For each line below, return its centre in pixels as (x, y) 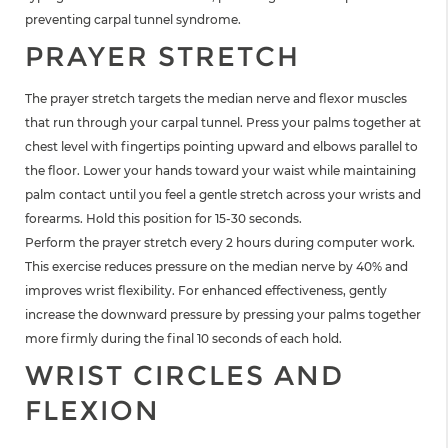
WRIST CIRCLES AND (184, 376)
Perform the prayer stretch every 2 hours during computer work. (220, 243)
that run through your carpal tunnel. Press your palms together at (223, 123)
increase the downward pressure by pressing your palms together (223, 315)
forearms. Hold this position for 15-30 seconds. (163, 219)
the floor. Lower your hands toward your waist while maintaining (220, 171)
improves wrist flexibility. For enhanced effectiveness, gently (206, 291)
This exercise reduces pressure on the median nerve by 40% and (216, 267)
